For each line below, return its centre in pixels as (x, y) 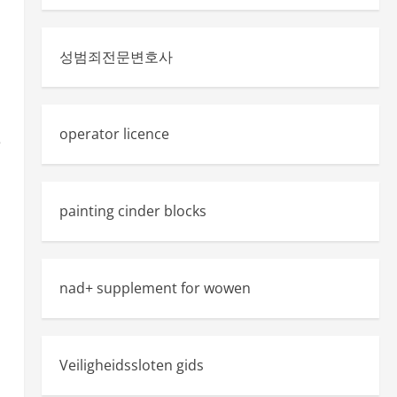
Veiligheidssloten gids (131, 365)
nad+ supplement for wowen (155, 288)
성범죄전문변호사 (116, 57)
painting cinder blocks (132, 211)
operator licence (114, 134)
